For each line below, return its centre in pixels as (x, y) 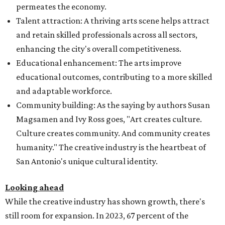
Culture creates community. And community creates (113, 133)
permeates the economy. (61, 6)
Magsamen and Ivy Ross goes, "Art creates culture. (109, 119)
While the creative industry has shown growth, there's (105, 201)
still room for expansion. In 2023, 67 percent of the (97, 215)
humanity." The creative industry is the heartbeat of (111, 147)
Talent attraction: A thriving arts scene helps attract (113, 20)
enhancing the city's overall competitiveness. (99, 48)
